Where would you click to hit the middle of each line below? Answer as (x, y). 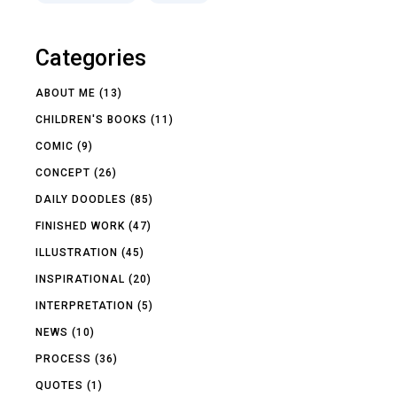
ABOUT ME (66, 93)
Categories (91, 58)
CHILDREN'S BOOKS (92, 119)
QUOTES (60, 385)
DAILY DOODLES (82, 199)
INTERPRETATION (85, 305)
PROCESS (64, 358)
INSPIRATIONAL (81, 279)
